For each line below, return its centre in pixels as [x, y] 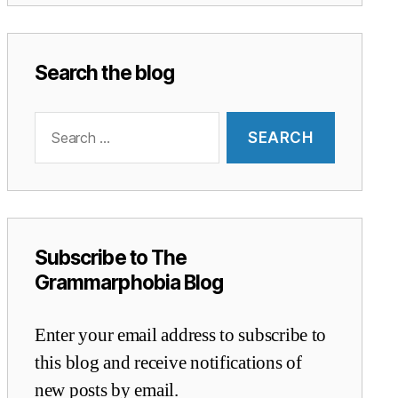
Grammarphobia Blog [129, 283]
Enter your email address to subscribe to [181, 336]
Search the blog [104, 72]
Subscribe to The [111, 258]
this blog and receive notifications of [168, 363]
